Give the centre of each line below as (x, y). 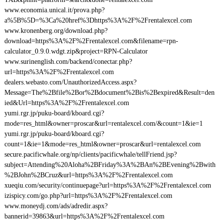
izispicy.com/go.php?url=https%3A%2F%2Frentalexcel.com (88, 196)
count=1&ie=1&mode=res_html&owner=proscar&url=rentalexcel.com (102, 144)
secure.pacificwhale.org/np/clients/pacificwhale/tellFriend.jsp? (90, 154)
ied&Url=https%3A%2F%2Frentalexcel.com (67, 103)
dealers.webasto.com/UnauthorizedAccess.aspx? (70, 82)
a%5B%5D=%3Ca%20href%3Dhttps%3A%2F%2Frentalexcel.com (98, 20)
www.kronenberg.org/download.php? (56, 31)
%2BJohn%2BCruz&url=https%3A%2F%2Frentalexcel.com (88, 175)
